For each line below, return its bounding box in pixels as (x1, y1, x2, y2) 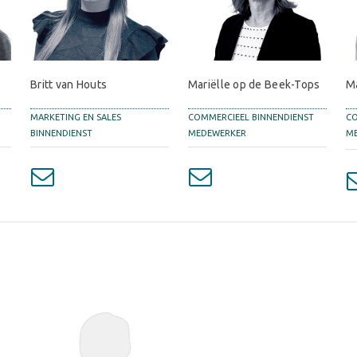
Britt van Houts (29, 78, 108, 92)
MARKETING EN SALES (29, 112, 121, 123)
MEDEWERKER (187, 128, 246, 139)
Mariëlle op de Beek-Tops (187, 78, 320, 92)
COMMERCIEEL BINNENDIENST (187, 112, 314, 123)
